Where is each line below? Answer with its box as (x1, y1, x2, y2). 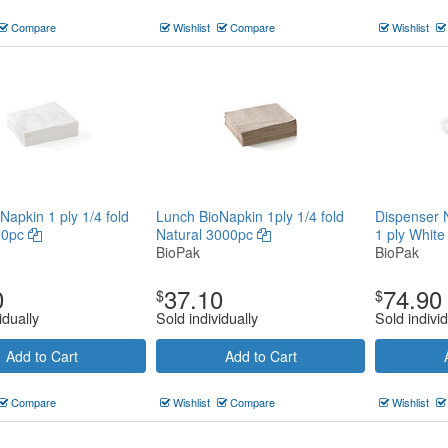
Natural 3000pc (156, 224, 257, 244)
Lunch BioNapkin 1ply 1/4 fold (156, 206, 344, 226)
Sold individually (156, 307, 258, 328)
